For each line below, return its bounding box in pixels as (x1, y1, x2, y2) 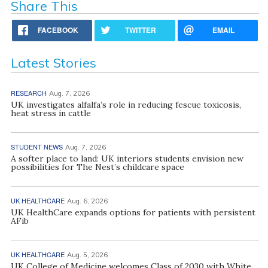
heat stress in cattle (10, 107, 91, 118)
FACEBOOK (38, 24, 79, 35)
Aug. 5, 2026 (66, 250, 108, 259)
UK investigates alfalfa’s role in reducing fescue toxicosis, (10, 99, 241, 110)
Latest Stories (10, 54, 96, 71)
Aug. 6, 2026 (66, 196, 108, 205)
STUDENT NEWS (10, 141, 63, 151)
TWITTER (125, 24, 157, 35)
